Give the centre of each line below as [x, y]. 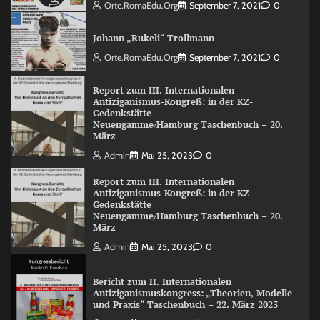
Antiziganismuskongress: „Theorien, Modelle [192, 293]
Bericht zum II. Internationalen [162, 281]
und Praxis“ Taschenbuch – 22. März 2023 [185, 304]
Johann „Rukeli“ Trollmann [153, 38]
